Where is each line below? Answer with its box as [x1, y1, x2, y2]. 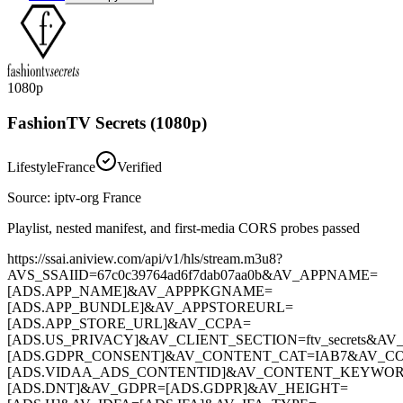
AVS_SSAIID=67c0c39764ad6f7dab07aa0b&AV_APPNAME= [7, 266, 378, 282]
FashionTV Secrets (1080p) [7, 112, 207, 132]
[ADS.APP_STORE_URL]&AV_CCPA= [7, 315, 251, 331]
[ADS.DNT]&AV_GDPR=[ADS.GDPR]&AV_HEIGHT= [7, 380, 348, 396]
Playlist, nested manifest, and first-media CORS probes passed [7, 219, 360, 236]
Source [7, 189, 47, 205]
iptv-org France [54, 189, 141, 205]
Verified [117, 158, 162, 175]
